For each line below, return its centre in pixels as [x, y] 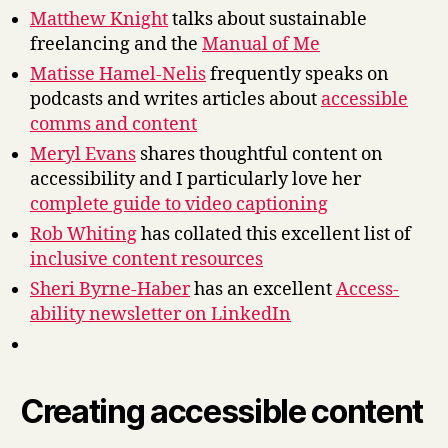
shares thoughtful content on [259, 154]
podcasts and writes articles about [175, 99]
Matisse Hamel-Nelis [118, 74]
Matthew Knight [99, 19]
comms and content [113, 124]
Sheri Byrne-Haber [110, 289]
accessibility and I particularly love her [195, 179]
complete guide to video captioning [179, 204]
